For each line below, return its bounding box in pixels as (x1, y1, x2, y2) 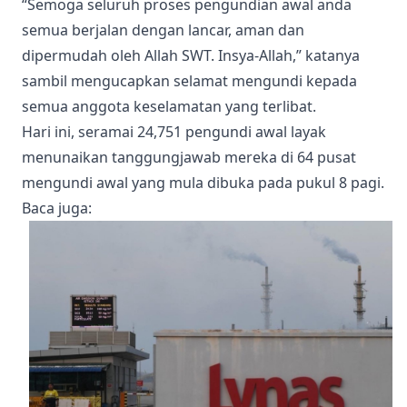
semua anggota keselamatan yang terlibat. (22, 96, 316, 116)
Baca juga (22, 198, 88, 218)
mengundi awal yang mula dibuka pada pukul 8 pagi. (22, 173, 384, 193)
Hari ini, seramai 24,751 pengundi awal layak (22, 122, 326, 142)
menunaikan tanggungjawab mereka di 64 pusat (22, 147, 356, 167)
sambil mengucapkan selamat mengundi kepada (22, 71, 357, 91)
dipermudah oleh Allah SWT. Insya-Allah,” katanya (22, 45, 360, 65)
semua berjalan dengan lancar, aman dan (22, 20, 304, 40)
